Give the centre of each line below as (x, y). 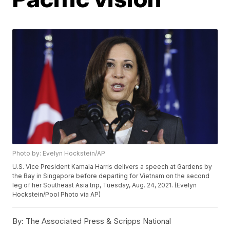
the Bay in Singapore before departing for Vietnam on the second (111, 176)
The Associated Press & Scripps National (98, 221)
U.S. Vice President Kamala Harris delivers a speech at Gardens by (112, 167)
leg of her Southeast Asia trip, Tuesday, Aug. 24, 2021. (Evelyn (105, 185)
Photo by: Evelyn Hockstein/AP (59, 154)
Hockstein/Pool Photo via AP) (57, 195)
